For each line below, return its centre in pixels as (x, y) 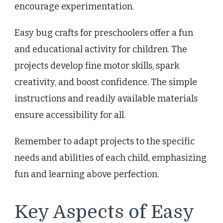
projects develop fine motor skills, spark (97, 65)
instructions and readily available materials (106, 98)
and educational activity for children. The (101, 49)
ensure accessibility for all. (70, 115)
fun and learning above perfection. (87, 174)
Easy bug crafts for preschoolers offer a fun (104, 33)
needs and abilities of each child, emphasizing (111, 158)
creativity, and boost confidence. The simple (106, 82)
